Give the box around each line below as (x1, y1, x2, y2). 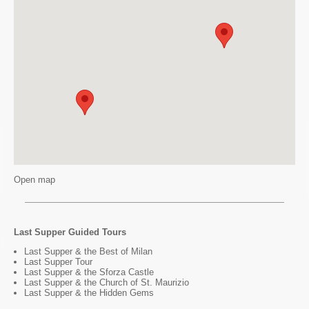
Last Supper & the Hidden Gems (24, 288, 154, 299)
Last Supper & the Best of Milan (24, 246, 152, 257)
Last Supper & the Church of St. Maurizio (24, 277, 189, 288)
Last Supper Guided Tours (14, 227, 126, 238)
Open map (14, 175, 55, 186)
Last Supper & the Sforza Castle (24, 267, 154, 278)
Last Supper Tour (24, 257, 92, 268)
